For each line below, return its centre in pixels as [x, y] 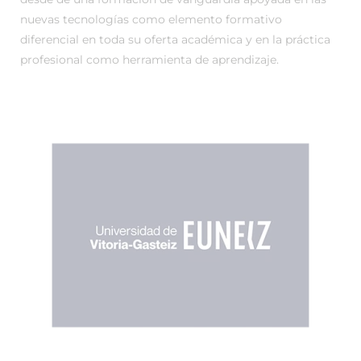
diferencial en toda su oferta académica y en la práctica [175, 39]
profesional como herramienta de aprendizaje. [149, 60]
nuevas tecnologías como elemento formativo [151, 19]
